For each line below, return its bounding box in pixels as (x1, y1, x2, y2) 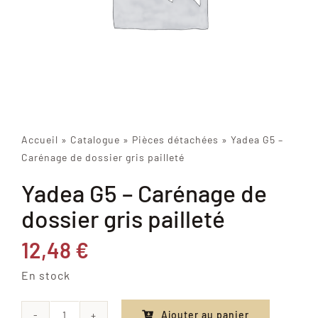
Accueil (21, 133, 58, 146)
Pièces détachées (131, 133, 219, 146)
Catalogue (70, 133, 120, 146)
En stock (21, 268, 70, 283)
